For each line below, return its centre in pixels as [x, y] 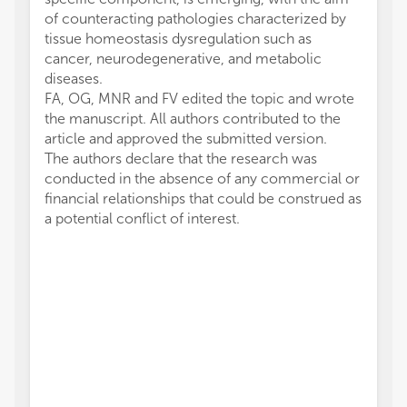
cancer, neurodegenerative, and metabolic [183, 59]
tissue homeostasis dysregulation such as [178, 39]
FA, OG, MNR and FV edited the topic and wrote [199, 99]
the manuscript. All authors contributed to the [193, 119]
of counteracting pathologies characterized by [195, 19]
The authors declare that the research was [181, 159]
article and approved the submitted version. [186, 139]
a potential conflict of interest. [142, 218]
